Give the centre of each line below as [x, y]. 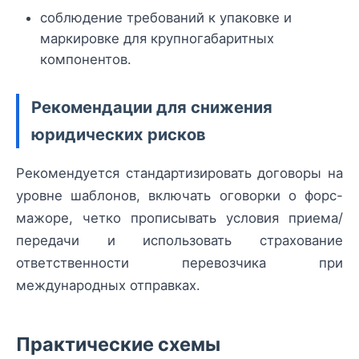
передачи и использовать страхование [179, 240]
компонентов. [86, 59]
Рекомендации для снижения [152, 107]
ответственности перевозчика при [179, 262]
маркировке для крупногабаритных [157, 38]
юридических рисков [119, 134]
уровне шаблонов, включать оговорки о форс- [179, 195]
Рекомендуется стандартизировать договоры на [179, 173]
